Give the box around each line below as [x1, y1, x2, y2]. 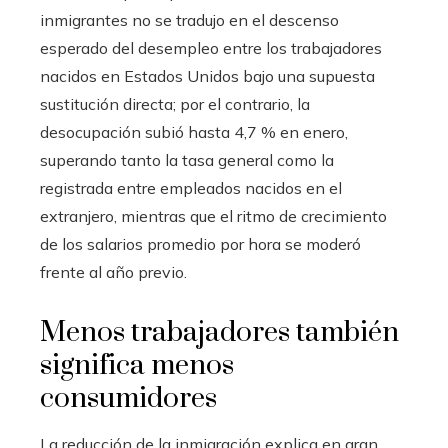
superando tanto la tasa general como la [40, 150, 334, 170]
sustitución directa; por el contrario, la [40, 94, 310, 114]
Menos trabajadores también [40, 315, 399, 350]
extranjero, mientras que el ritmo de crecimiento [40, 206, 387, 226]
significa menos [40, 348, 234, 383]
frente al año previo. [40, 262, 187, 282]
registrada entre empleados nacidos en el [40, 178, 342, 198]
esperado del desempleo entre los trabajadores [40, 38, 382, 58]
